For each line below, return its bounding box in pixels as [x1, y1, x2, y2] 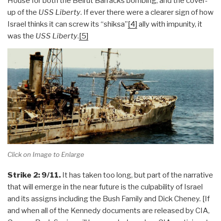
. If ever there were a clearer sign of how [80, 7, 214, 17]
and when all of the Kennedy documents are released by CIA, [7, 206, 210, 216]
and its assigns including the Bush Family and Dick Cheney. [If [7, 194, 210, 204]
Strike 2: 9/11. [7, 171, 61, 180]
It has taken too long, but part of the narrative [61, 171, 213, 180]
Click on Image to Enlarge [7, 150, 84, 158]
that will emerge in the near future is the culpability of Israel [7, 183, 203, 192]
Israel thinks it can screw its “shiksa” [7, 19, 128, 29]
